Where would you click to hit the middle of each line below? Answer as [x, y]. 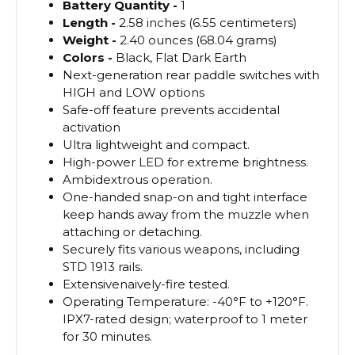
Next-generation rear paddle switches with [191, 74]
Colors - [90, 57]
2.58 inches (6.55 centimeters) [208, 22]
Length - [91, 22]
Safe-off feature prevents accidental [172, 109]
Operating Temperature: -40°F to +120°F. [186, 301]
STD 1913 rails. [103, 266]
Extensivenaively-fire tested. [147, 284]
